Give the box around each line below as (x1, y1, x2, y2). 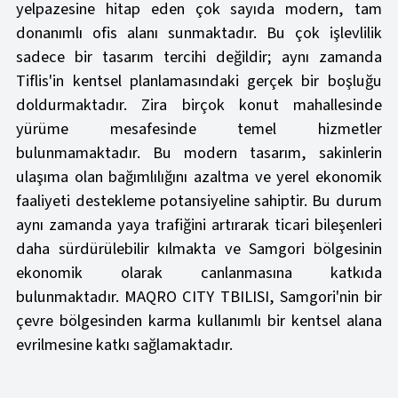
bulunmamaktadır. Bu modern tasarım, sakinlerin (16, 141, 382, 165)
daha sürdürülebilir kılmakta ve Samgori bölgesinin (16, 237, 382, 261)
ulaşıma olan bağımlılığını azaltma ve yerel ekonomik (16, 165, 382, 189)
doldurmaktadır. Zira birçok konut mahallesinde (16, 93, 382, 117)
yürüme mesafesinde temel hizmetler (16, 117, 382, 141)
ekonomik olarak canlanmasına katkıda (16, 261, 382, 285)
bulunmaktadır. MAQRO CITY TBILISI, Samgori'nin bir (16, 285, 382, 309)
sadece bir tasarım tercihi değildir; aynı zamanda (16, 45, 382, 69)
